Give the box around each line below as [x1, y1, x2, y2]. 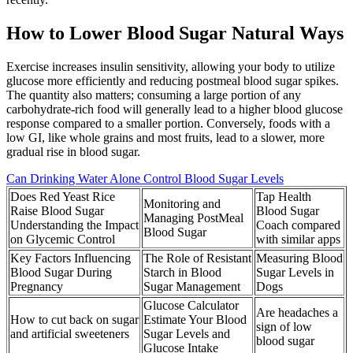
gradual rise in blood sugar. [6, 144, 140, 158]
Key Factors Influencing [10, 251, 131, 265]
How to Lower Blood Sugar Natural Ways [6, 22, 344, 43]
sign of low [256, 319, 312, 333]
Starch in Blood [143, 265, 221, 279]
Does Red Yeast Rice [10, 189, 115, 203]
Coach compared [256, 217, 340, 232]
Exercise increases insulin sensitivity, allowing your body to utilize [6, 59, 335, 73]
